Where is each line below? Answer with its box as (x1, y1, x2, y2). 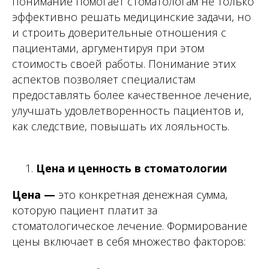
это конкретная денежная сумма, (55, 187, 228, 202)
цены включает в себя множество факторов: (12, 234, 246, 249)
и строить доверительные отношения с (12, 25, 226, 40)
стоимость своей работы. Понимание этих (12, 56, 236, 71)
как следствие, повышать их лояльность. (12, 119, 229, 133)
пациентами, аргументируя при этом (12, 41, 204, 55)
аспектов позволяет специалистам (12, 72, 195, 86)
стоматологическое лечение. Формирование (12, 219, 247, 233)
